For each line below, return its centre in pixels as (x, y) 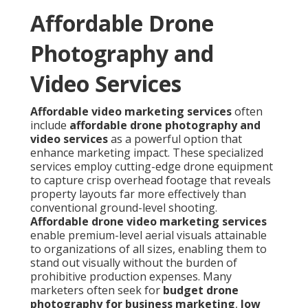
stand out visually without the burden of (134, 263)
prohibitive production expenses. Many (131, 277)
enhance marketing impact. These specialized (147, 153)
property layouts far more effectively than (138, 194)
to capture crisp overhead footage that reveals (151, 180)
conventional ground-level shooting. (124, 208)
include (50, 125)
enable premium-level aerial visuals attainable (148, 235)
